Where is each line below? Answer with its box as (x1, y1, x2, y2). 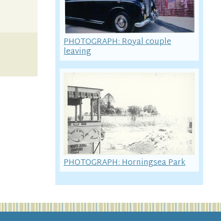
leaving (64, 44, 92, 59)
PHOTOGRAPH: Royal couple (64, 34, 172, 49)
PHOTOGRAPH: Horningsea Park (64, 155, 186, 170)
